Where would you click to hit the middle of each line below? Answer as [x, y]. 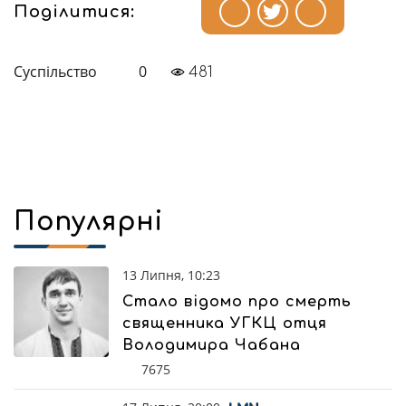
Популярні [88, 222]
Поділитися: [74, 11]
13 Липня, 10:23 [171, 275]
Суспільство [55, 72]
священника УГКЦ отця [225, 323]
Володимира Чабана [212, 345]
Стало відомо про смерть [237, 301]
